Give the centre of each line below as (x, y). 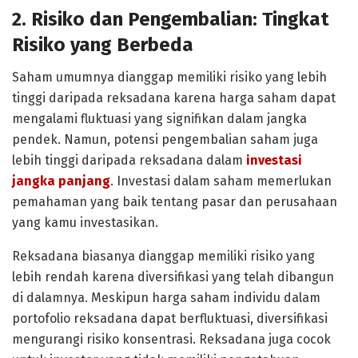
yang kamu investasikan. (85, 222)
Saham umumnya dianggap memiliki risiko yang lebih (169, 77)
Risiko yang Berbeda (103, 44)
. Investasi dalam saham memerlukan (221, 181)
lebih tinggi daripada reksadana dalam (129, 160)
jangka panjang (61, 181)
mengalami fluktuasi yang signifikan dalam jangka (159, 118)
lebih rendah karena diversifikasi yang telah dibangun (173, 276)
